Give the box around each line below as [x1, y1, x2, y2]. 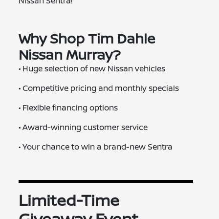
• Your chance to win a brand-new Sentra [19, 141, 173, 152]
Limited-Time [19, 189, 120, 211]
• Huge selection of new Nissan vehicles [19, 63, 166, 74]
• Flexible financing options [19, 102, 118, 113]
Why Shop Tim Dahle [19, 28, 155, 47]
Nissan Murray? [19, 44, 121, 64]
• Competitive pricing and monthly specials [19, 82, 179, 93]
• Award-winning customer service [19, 121, 148, 132]
